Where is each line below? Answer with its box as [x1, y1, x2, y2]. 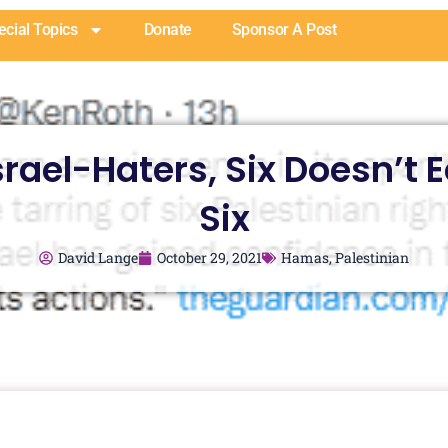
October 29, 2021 [157, 248, 262, 267]
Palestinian [335, 248, 409, 267]
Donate [143, 20, 192, 39]
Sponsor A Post [231, 20, 337, 39]
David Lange [58, 248, 138, 267]
